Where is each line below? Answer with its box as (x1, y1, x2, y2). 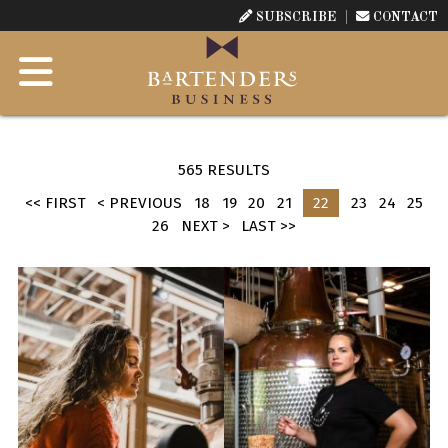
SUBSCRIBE (256, 10, 337, 24)
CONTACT (373, 10, 439, 24)
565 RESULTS (178, 161, 270, 180)
